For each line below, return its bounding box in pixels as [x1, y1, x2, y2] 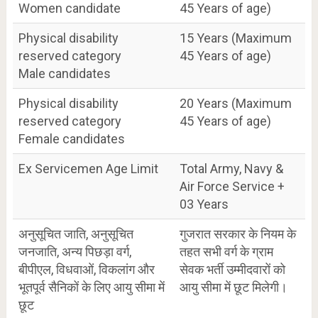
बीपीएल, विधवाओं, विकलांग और [18, 262, 155, 277]
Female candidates [18, 131, 125, 146]
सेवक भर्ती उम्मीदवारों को [179, 262, 285, 277]
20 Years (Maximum [179, 96, 292, 111]
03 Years [179, 197, 229, 212]
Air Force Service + [179, 179, 285, 194]
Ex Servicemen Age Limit [18, 161, 158, 176]
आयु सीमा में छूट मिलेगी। [179, 280, 287, 295]
